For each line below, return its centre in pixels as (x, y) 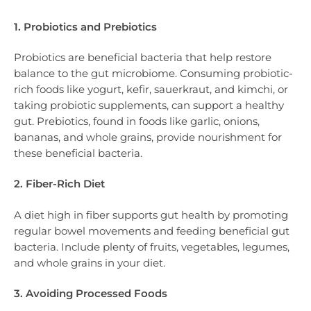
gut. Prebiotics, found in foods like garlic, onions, (137, 121)
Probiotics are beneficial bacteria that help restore (143, 58)
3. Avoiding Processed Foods (91, 293)
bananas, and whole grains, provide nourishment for (148, 137)
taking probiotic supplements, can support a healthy (149, 106)
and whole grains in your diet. (90, 262)
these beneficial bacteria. (78, 153)
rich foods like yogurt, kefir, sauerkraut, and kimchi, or (151, 90)
